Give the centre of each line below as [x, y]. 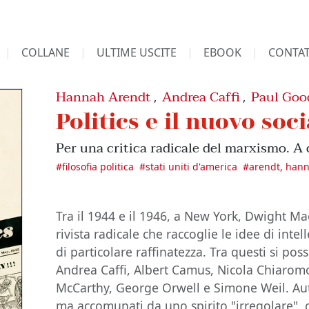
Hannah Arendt [104, 97]
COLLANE [45, 52]
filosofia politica [98, 167]
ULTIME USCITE [136, 52]
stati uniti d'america [192, 167]
